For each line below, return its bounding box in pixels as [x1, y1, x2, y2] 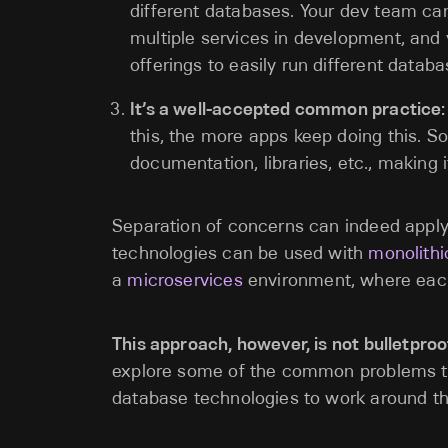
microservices [127, 269, 243, 291]
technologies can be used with [112, 242, 369, 264]
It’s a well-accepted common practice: [130, 98, 446, 119]
